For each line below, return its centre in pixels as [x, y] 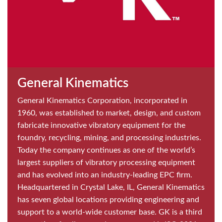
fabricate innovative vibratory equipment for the [101, 125]
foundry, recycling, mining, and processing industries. [109, 138]
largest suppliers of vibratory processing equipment [106, 162]
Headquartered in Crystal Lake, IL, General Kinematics [111, 187]
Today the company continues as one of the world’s [106, 150]
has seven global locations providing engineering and [108, 199]
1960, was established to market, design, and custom [109, 113]
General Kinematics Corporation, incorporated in [102, 100]
